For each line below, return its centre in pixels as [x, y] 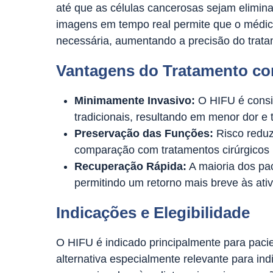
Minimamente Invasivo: [135, 101]
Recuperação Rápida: [130, 166]
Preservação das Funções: [144, 133]
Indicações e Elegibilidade [153, 213]
